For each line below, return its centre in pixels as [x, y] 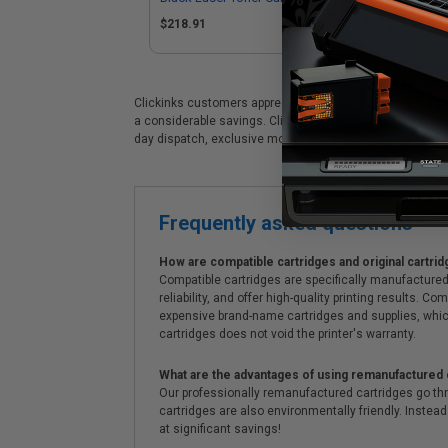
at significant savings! [220, 429]
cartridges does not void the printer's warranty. [287, 334]
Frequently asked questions [286, 223]
